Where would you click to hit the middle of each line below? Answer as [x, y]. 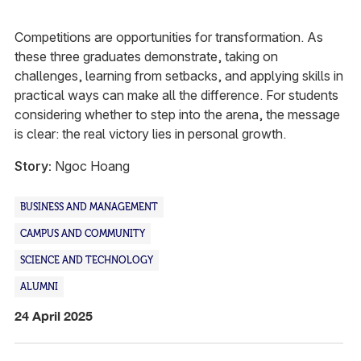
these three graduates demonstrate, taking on [146, 56]
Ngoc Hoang [90, 166]
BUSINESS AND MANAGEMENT [89, 207]
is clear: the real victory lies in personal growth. [150, 133]
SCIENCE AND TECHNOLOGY [86, 260]
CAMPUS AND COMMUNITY [82, 233]
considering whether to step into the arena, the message [177, 114]
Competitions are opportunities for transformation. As [168, 37]
